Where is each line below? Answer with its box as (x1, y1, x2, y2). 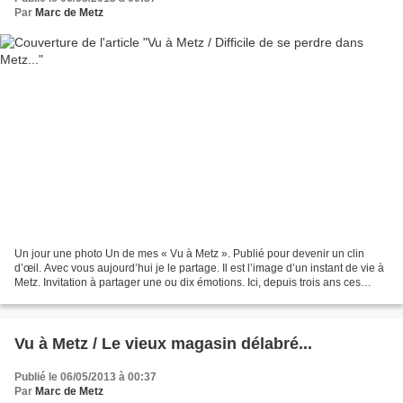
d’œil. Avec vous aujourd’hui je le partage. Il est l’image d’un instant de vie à (14, 261, 384, 274)
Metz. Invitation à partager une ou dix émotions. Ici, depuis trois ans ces (14, 275, 361, 289)
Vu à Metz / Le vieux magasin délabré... (14, 334, 312, 353)
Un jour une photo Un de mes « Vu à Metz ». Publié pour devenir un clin (14, 246, 364, 260)
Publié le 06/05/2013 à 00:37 (14, 370, 157, 383)
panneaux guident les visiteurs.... (14, 290, 175, 303)
